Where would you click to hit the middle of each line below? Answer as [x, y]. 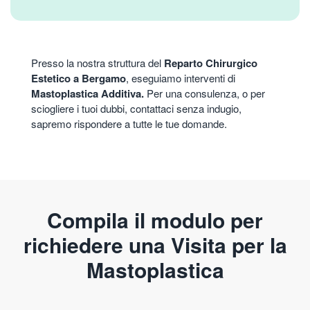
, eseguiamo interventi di [181, 78]
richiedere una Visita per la [155, 245]
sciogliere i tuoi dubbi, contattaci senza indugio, [136, 109]
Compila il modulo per [155, 220]
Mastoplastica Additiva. [88, 94]
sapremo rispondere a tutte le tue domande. [129, 124]
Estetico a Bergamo [79, 79]
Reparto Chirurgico [211, 63]
